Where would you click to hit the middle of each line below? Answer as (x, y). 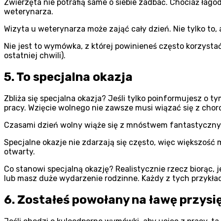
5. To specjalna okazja (68, 77)
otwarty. (19, 152)
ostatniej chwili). (35, 56)
